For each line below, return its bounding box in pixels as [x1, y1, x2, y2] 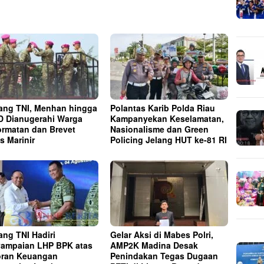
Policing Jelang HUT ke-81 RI [110, 133, 227, 146]
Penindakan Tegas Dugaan [110, 250, 219, 262]
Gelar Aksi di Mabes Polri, [110, 229, 214, 241]
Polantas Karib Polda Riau [110, 101, 216, 114]
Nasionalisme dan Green [110, 123, 209, 135]
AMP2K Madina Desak [110, 239, 199, 252]
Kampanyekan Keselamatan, [110, 112, 225, 124]
